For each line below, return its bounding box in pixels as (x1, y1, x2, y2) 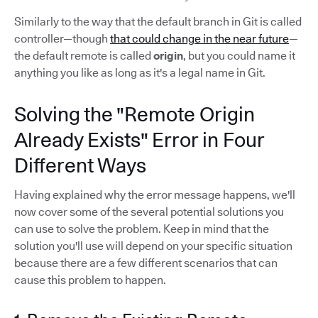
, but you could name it (183, 48, 295, 62)
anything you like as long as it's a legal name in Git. (14, 65, 265, 79)
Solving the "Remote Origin (14, 102, 255, 126)
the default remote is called (14, 48, 153, 62)
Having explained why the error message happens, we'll (14, 187, 295, 202)
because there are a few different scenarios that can (14, 256, 278, 270)
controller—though (14, 31, 110, 45)
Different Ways (14, 153, 146, 177)
